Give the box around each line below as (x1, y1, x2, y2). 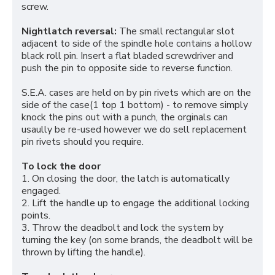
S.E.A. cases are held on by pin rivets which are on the (21, 86, 251, 100)
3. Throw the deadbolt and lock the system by (21, 221, 223, 235)
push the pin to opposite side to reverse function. (21, 61, 233, 76)
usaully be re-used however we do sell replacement (21, 123, 247, 137)
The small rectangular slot (119, 25, 234, 39)
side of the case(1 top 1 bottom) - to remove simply (21, 98, 248, 112)
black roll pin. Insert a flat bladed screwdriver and (21, 49, 233, 63)
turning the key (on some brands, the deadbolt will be (21, 233, 253, 247)
